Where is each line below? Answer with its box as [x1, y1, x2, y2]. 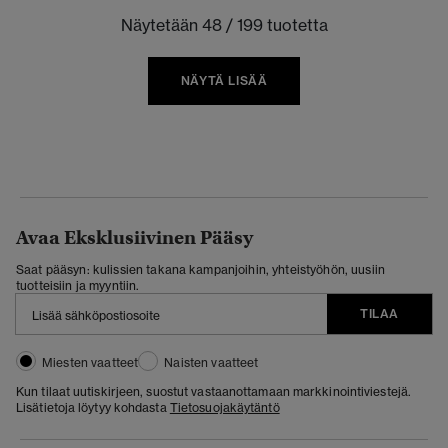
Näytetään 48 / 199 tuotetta [120, 14, 328, 35]
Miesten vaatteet [42, 354, 139, 370]
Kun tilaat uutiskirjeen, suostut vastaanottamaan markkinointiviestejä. [16, 383, 412, 399]
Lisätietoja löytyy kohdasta [16, 399, 170, 415]
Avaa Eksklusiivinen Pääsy [16, 225, 253, 249]
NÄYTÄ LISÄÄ [180, 72, 268, 88]
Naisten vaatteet [164, 354, 259, 370]
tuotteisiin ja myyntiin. [16, 277, 140, 293]
